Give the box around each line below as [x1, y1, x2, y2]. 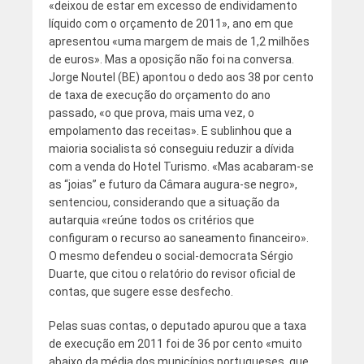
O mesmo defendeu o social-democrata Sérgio [48, 249, 293, 263]
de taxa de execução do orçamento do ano [48, 89, 271, 102]
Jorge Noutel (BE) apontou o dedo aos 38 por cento [48, 71, 314, 84]
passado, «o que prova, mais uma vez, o [48, 106, 254, 120]
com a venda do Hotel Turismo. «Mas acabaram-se [48, 160, 314, 174]
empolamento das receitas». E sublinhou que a [48, 124, 292, 138]
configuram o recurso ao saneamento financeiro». [48, 232, 309, 245]
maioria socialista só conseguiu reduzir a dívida [48, 142, 294, 156]
